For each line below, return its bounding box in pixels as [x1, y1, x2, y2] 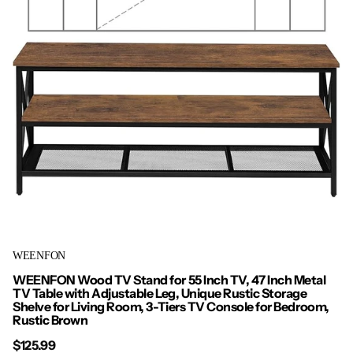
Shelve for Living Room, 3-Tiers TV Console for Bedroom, [13, 299, 329, 315]
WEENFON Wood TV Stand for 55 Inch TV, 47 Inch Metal [13, 272, 326, 288]
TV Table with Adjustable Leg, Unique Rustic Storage [13, 285, 307, 302]
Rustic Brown [13, 312, 88, 329]
